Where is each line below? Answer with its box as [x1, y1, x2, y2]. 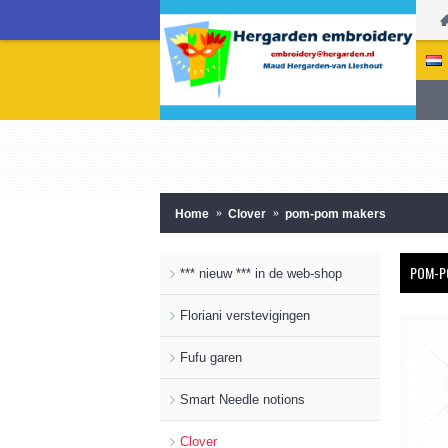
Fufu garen [180, 349, 242, 365]
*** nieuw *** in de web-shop [180, 265, 342, 281]
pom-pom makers [285, 206, 386, 221]
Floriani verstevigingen [180, 307, 310, 323]
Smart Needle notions [180, 391, 305, 407]
